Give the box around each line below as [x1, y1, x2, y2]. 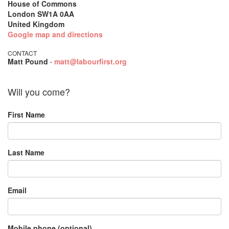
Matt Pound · [8, 56, 54, 66]
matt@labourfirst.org [54, 56, 127, 66]
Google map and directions [8, 29, 103, 39]
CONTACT [8, 49, 37, 57]
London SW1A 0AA [8, 9, 74, 19]
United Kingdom [8, 19, 64, 29]
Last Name [8, 147, 44, 157]
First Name [8, 109, 45, 120]
